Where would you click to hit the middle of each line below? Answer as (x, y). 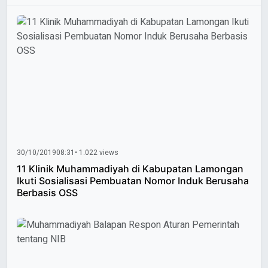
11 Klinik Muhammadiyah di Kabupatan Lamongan (130, 168)
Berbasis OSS (47, 192)
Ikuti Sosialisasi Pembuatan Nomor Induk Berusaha (53, 180)
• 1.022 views (97, 152)
